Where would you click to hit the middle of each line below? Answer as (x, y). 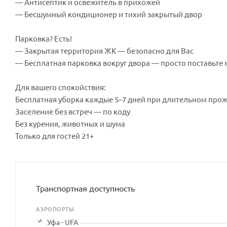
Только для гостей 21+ (54, 135)
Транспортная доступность (85, 188)
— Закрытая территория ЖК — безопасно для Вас (104, 50)
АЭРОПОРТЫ (55, 209)
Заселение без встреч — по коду (73, 111)
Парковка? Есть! (44, 38)
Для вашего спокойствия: (61, 87)
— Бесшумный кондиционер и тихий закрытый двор (109, 14)
